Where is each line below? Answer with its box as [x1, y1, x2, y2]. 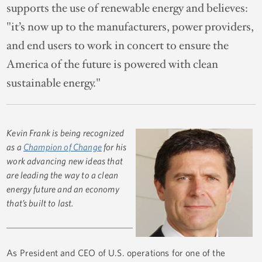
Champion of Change [23, 142, 102, 153]
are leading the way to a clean [6, 170, 118, 181]
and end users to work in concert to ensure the [6, 38, 229, 54]
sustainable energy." [6, 75, 101, 91]
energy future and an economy [6, 184, 119, 195]
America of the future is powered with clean [6, 57, 219, 73]
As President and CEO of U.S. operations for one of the [6, 247, 225, 258]
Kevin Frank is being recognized [6, 127, 125, 139]
